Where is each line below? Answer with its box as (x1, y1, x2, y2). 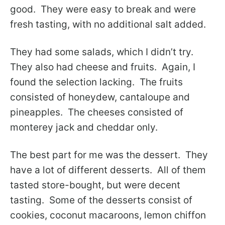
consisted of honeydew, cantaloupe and (10, 91, 190, 103)
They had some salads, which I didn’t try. (10, 46, 196, 58)
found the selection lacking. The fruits (10, 76, 183, 88)
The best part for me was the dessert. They (10, 149, 208, 161)
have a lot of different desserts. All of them (10, 164, 206, 176)
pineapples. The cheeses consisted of (10, 106, 183, 118)
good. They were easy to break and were (10, 4, 196, 15)
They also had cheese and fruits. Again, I (10, 61, 195, 73)
